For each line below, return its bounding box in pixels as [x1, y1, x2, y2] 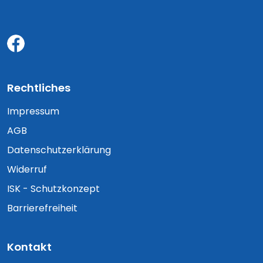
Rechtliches [7, 80, 70, 96]
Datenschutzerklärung [7, 143, 111, 157]
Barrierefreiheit [7, 201, 77, 215]
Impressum [7, 104, 59, 119]
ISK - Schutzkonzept [7, 182, 100, 196]
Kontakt [7, 240, 52, 255]
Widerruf [7, 163, 47, 177]
